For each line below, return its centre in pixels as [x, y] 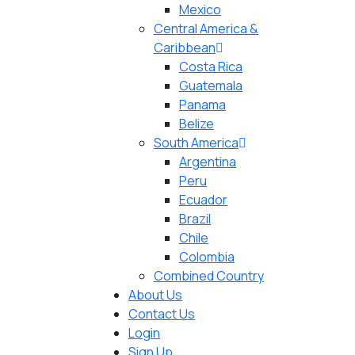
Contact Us [162, 314]
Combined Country [209, 276]
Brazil [195, 219]
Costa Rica [211, 67]
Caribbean [185, 48]
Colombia [207, 257]
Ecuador [203, 200]
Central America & [206, 29]
